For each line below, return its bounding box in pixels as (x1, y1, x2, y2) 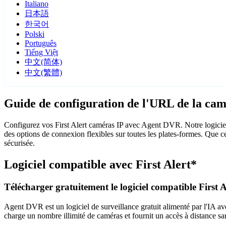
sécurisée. (4, 139, 35, 148)
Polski (25, 30, 44, 39)
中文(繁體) (25, 68, 62, 77)
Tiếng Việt (25, 48, 58, 57)
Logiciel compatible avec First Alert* (4, 158, 197, 172)
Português (25, 39, 56, 48)
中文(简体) (25, 58, 62, 67)
